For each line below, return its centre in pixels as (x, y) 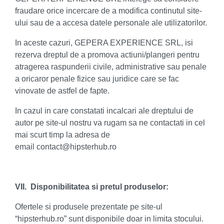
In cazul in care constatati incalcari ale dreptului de (104, 111)
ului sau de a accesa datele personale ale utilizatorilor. (111, 23)
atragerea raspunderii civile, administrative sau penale (111, 67)
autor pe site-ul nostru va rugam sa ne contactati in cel (110, 123)
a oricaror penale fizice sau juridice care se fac (97, 79)
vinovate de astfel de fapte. (62, 91)
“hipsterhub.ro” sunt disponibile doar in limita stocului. (109, 219)
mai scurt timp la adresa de (62, 135)
